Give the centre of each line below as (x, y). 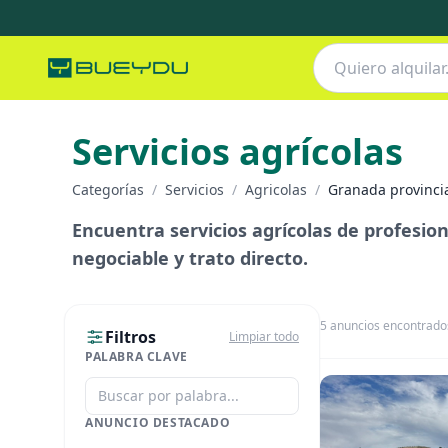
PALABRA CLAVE (136, 356)
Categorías (108, 189)
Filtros (130, 337)
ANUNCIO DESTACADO (158, 422)
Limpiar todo (264, 336)
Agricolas (276, 189)
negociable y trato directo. (190, 258)
